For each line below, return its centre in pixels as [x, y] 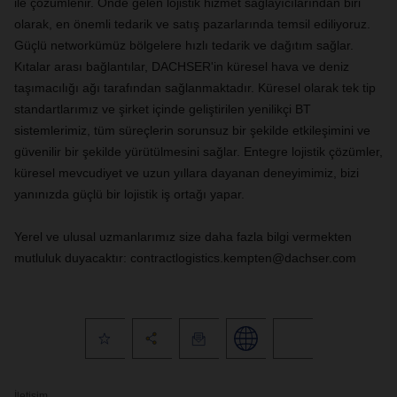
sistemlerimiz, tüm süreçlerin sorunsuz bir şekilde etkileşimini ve [192, 130]
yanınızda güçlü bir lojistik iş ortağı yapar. [129, 194]
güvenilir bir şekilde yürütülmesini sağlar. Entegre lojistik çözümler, [198, 152]
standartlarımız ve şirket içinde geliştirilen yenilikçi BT [163, 109]
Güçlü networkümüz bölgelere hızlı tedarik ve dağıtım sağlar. [184, 45]
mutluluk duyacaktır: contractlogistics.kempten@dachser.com [185, 258]
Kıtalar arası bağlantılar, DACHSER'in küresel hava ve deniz [182, 66]
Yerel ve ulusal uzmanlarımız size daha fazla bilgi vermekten [183, 237]
